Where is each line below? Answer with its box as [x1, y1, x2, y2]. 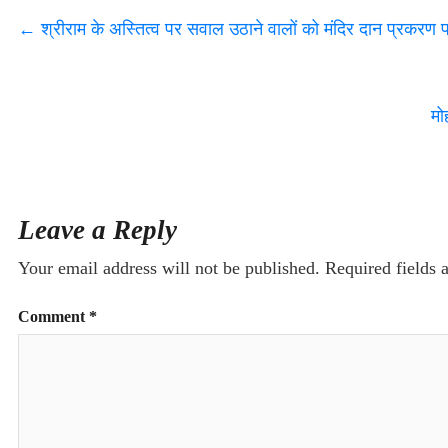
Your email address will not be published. [18, 257, 320, 278]
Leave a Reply [18, 214, 177, 245]
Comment [18, 307, 89, 326]
